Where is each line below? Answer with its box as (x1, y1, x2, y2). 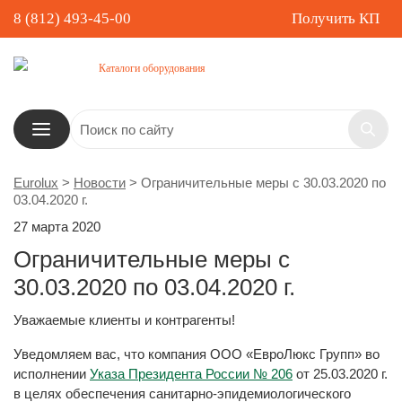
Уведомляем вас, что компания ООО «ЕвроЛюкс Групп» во (13, 346, 380, 362)
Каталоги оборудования (99, 62, 205, 74)
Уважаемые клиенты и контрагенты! (13, 312, 235, 328)
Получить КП (292, 10, 380, 27)
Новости (74, 175, 126, 190)
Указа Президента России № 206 (90, 366, 293, 381)
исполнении (13, 366, 90, 381)
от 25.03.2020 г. (293, 366, 388, 381)
